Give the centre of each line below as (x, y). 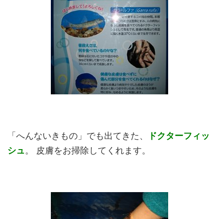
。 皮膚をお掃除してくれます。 (89, 150)
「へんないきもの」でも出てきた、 (78, 136)
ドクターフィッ (179, 136)
